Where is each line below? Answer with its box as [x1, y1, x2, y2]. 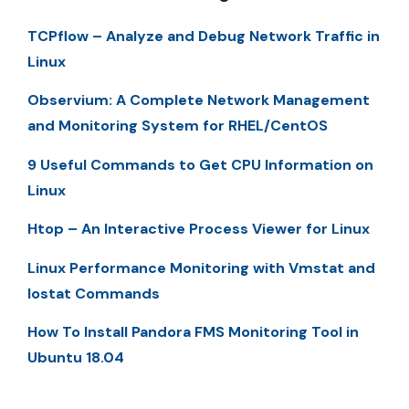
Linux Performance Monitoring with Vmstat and [27, 257, 375, 278]
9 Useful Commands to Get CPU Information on [27, 154, 373, 174]
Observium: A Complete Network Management [27, 90, 370, 110]
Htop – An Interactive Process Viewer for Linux [27, 219, 370, 239]
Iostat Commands [27, 283, 160, 303]
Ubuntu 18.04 [27, 347, 124, 367]
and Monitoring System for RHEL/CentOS [27, 116, 328, 136]
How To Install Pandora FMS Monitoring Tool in [27, 321, 359, 341]
